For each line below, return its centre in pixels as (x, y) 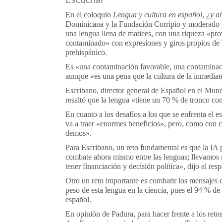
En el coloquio (89, 15)
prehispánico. (86, 52)
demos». (79, 133)
